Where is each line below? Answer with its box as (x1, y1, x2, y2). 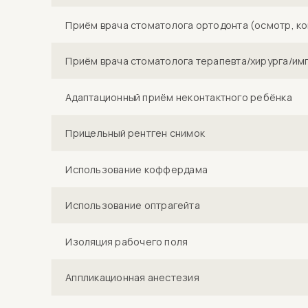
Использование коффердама (65, 162, 208, 176)
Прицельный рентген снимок (65, 126, 206, 140)
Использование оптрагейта (65, 198, 200, 212)
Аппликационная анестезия (65, 270, 199, 285)
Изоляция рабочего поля (65, 234, 188, 248)
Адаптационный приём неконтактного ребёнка (65, 90, 292, 104)
